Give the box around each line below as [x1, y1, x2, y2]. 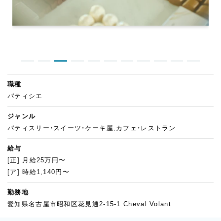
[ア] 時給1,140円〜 [7, 168, 70, 176]
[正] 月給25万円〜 [7, 156, 66, 164]
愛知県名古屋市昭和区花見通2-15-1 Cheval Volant [7, 200, 171, 208]
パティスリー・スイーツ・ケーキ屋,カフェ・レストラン [7, 124, 176, 132]
